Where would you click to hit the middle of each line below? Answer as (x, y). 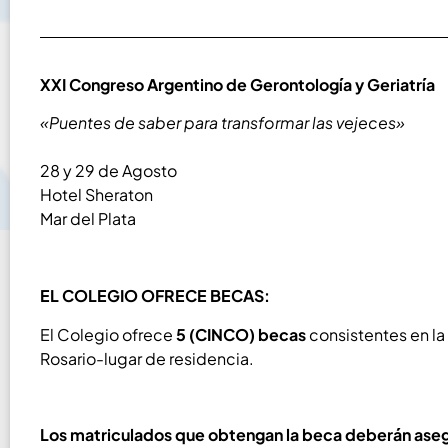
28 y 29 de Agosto (108, 171)
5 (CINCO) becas (241, 334)
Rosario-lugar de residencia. (147, 358)
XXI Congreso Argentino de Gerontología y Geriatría (237, 84)
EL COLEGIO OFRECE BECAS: (155, 296)
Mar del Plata (88, 219)
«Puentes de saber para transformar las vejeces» (222, 123)
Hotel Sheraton (96, 195)
